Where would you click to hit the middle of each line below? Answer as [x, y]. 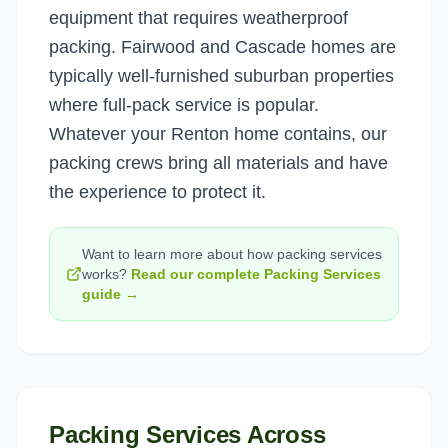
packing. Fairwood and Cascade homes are [222, 47]
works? [104, 274]
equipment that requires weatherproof [198, 18]
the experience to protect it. [157, 192]
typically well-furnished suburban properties [221, 76]
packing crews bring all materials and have [218, 163]
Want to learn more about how [179, 254]
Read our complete [197, 274]
